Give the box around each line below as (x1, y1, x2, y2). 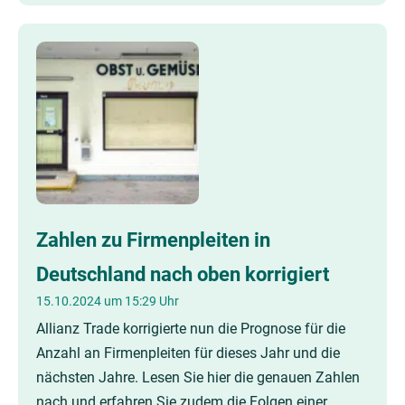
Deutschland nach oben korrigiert (36, 262, 329, 286)
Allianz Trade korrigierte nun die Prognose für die (36, 320, 345, 337)
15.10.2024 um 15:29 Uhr (36, 294, 179, 308)
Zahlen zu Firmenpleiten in (36, 228, 270, 251)
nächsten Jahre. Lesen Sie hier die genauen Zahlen (36, 369, 360, 386)
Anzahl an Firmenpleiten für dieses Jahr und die (36, 344, 340, 362)
